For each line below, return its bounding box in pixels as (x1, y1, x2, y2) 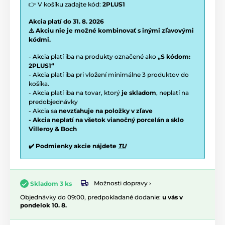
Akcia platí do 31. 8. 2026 (29, 17, 104, 25)
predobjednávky (29, 97, 78, 105)
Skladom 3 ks (30, 179, 72, 187)
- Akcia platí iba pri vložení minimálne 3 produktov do (29, 70, 189, 78)
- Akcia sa (29, 106, 59, 115)
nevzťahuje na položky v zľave (59, 106, 153, 115)
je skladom (122, 88, 156, 96)
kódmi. (29, 35, 51, 43)
